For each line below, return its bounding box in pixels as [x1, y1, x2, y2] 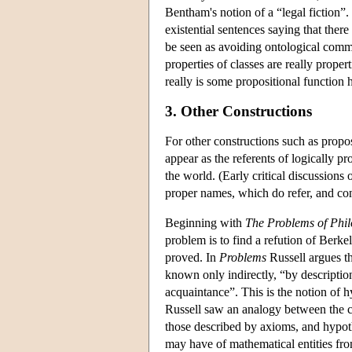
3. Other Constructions [165, 102, 312, 119]
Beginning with [165, 215, 245, 229]
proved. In [165, 250, 219, 264]
